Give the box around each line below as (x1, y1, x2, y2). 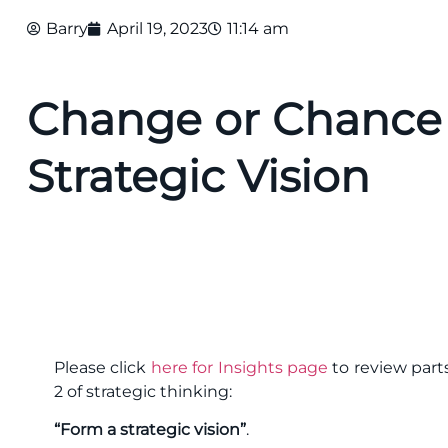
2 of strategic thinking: (54, 381, 232, 401)
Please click (54, 357, 151, 377)
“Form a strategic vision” (54, 420, 246, 440)
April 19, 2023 (107, 18, 208, 38)
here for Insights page (150, 357, 329, 377)
